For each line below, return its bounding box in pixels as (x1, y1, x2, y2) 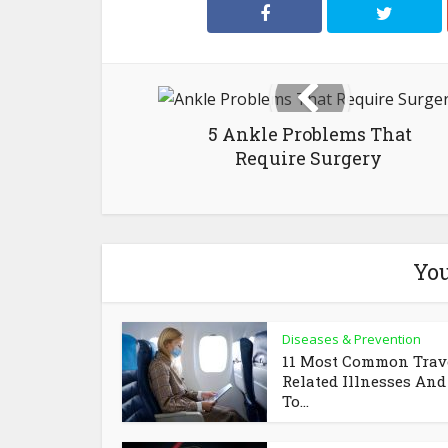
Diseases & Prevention (282, 329, 421, 348)
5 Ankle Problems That (208, 121, 412, 146)
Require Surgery (234, 145, 386, 170)
